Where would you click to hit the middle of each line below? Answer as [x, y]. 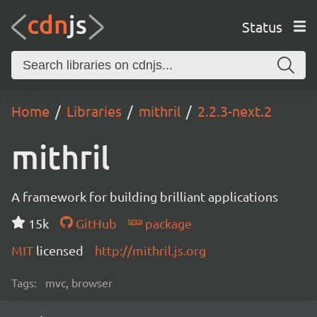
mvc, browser [79, 282]
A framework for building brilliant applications [145, 196]
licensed [60, 250]
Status [262, 26]
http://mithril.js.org [150, 250]
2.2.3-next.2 [235, 111]
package [167, 223]
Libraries [94, 111]
